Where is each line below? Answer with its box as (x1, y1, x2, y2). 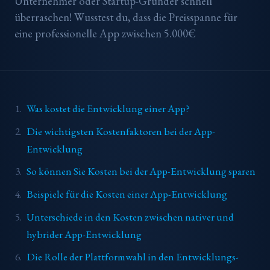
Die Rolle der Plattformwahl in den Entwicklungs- (26, 250, 239, 264)
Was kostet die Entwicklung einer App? (26, 102, 190, 115)
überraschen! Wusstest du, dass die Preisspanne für (14, 10, 237, 24)
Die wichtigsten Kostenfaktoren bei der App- (26, 124, 215, 138)
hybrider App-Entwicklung (26, 227, 142, 241)
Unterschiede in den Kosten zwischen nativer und (26, 210, 234, 224)
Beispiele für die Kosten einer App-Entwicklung (26, 187, 227, 201)
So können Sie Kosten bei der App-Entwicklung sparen (26, 165, 256, 178)
